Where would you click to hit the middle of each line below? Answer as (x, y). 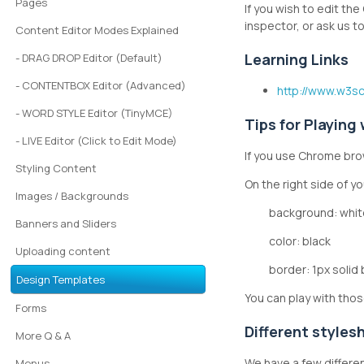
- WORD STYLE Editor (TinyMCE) (95, 113)
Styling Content (56, 168)
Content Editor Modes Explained (97, 30)
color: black (300, 241)
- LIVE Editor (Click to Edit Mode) (97, 141)
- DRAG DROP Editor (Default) (89, 58)
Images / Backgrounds (72, 196)
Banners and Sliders (66, 223)
